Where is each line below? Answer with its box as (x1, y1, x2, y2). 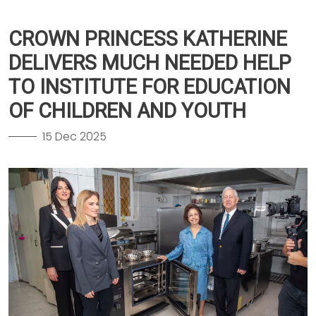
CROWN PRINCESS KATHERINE (8, 26, 287, 51)
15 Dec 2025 (42, 128, 107, 145)
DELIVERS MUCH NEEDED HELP (8, 50, 291, 75)
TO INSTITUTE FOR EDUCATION (8, 74, 291, 99)
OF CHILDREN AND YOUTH (8, 98, 246, 123)
